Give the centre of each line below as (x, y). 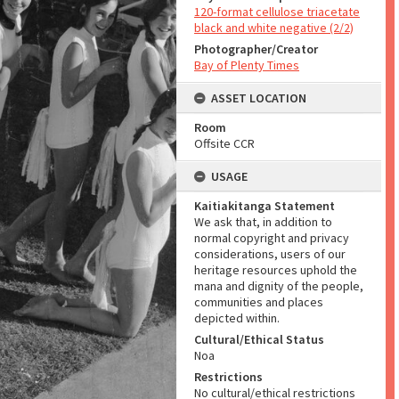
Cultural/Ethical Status (259, 339)
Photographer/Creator (256, 49)
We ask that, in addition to (263, 222)
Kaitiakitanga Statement (265, 206)
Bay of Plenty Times (247, 65)
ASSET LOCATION (259, 98)
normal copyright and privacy (272, 238)
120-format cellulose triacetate (277, 12)
